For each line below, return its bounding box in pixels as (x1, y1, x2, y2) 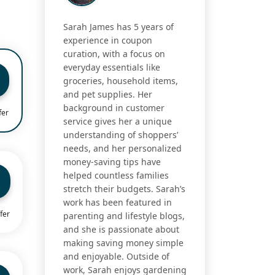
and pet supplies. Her (63, 88, 152, 101)
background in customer (63, 102, 165, 114)
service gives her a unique (63, 115, 172, 128)
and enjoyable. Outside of (63, 250, 169, 263)
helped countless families (63, 169, 169, 182)
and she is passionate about (63, 223, 179, 236)
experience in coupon (63, 34, 152, 47)
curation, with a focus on (63, 48, 165, 60)
